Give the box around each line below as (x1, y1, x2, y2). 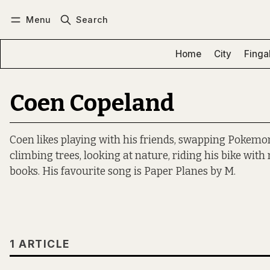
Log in (21, 29, 46, 39)
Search (76, 14, 108, 25)
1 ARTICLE (10, 237, 70, 251)
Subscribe (71, 29, 112, 39)
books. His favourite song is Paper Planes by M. (10, 165, 236, 178)
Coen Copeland (10, 89, 174, 118)
